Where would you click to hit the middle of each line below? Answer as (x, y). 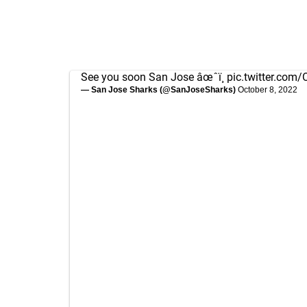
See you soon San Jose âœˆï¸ (154, 77)
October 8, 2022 (268, 90)
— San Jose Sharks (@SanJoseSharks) (159, 90)
